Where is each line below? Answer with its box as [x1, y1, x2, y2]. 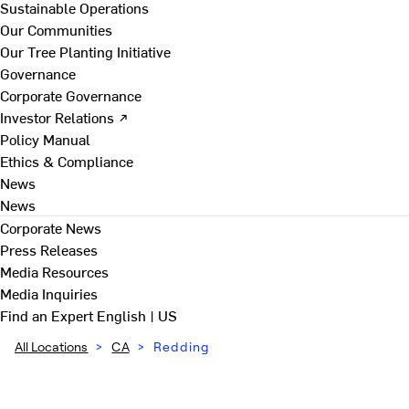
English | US [97, 305, 177, 325]
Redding [152, 339, 210, 354]
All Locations [15, 339, 89, 354]
